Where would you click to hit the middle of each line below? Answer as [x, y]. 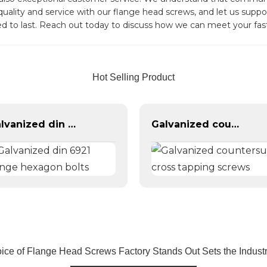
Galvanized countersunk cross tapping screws [235, 124]
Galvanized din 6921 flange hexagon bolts [72, 124]
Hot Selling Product [133, 77]
